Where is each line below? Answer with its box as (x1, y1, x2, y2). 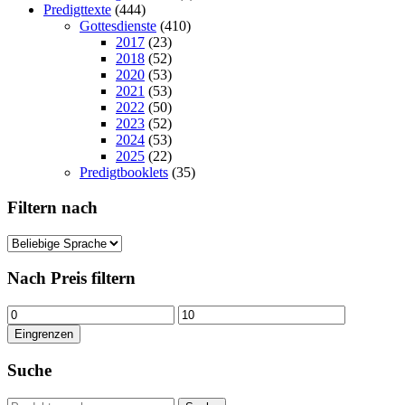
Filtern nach (7, 198, 98, 218)
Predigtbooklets (80, 165, 168, 181)
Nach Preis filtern (7, 268, 136, 288)
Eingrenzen (14, 327, 73, 342)
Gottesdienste (80, 18, 156, 34)
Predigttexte (43, 2, 111, 18)
